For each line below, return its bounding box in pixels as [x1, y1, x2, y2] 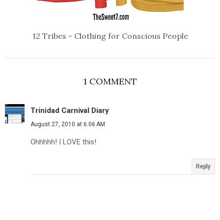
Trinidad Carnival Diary [30, 106, 109, 115]
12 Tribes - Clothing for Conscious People [32, 31, 188, 41]
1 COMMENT [83, 76, 137, 87]
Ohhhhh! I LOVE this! [30, 137, 96, 147]
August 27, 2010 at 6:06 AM [30, 121, 105, 128]
